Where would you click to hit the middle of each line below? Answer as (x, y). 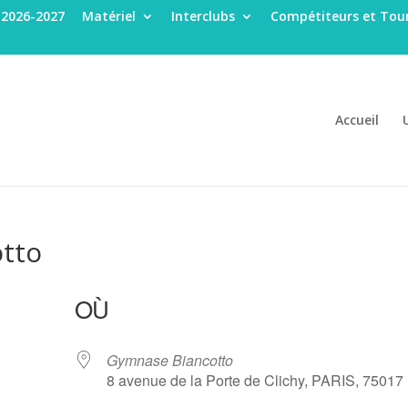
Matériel (109, 15)
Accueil (357, 119)
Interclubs (204, 15)
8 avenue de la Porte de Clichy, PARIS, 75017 (255, 380)
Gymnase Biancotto (170, 360)
